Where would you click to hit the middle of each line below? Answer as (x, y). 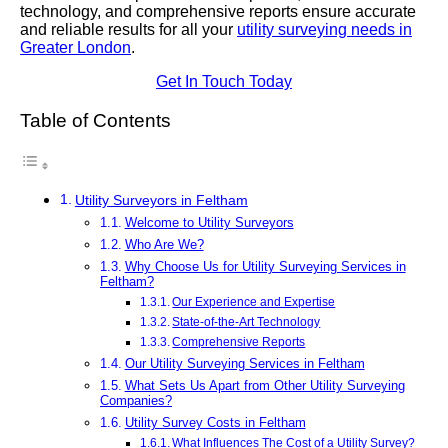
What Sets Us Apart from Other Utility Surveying (264, 385)
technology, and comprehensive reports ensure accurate (218, 11)
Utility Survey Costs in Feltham (215, 422)
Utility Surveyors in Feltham (161, 200)
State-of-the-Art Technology (246, 322)
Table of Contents (95, 121)
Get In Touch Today (224, 81)
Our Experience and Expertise (254, 301)
